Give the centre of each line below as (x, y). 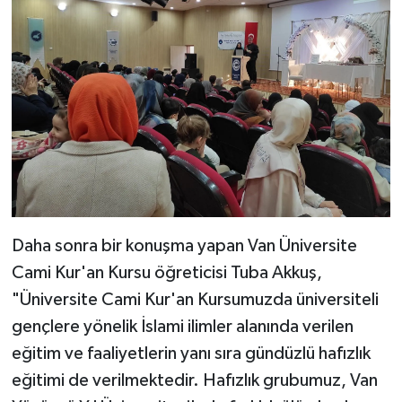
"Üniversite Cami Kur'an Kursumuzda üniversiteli (195, 299)
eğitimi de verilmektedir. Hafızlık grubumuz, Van (194, 380)
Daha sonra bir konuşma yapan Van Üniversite (184, 245)
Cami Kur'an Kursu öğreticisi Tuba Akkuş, (166, 272)
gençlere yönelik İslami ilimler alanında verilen (182, 326)
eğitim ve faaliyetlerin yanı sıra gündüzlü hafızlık (191, 353)
